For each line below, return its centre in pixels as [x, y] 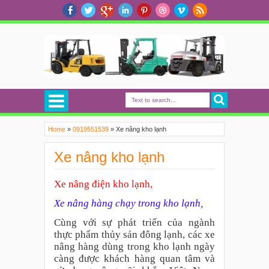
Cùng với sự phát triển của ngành [134, 222]
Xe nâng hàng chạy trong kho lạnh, [130, 203]
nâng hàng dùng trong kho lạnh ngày [134, 246]
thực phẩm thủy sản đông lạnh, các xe [134, 234]
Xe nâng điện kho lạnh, [104, 184]
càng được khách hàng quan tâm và [134, 258]
